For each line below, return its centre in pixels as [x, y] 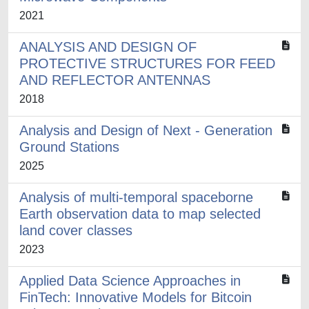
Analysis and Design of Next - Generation [146, 130]
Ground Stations [69, 147]
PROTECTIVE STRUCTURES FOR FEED [147, 63]
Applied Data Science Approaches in [130, 281]
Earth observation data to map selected [140, 214]
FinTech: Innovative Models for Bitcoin [136, 297]
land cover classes [76, 230]
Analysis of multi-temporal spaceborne [136, 197]
